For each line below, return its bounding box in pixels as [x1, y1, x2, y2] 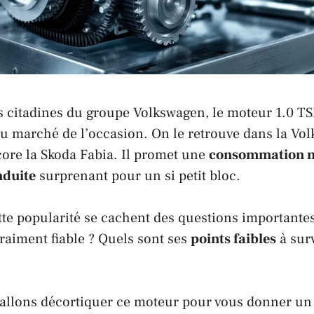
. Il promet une [114, 145, 209, 164]
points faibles [191, 229, 276, 248]
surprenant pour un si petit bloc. [36, 166, 240, 185]
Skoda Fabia [41, 145, 114, 164]
